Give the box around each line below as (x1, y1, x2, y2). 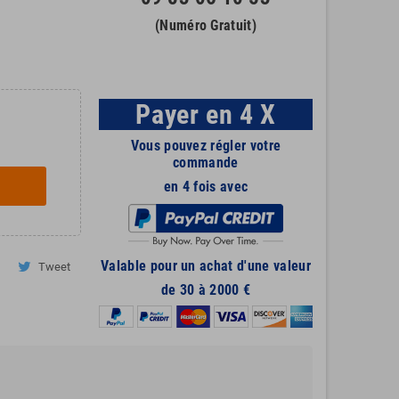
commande (173, 153, 239, 171)
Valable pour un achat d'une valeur (100, 256, 311, 274)
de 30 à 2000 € (160, 281, 251, 298)
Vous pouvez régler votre (130, 136, 281, 154)
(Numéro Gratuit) (154, 16, 257, 34)
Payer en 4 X (135, 98, 276, 130)
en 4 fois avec (163, 177, 248, 195)
